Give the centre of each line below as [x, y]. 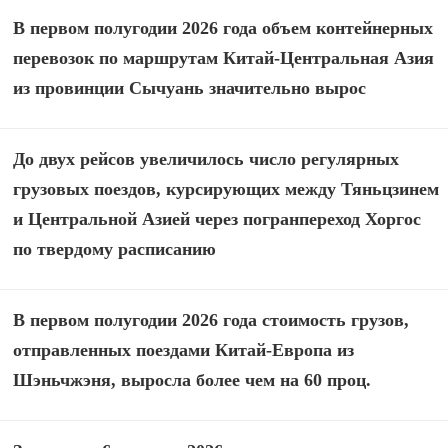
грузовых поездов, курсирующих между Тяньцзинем [226, 189]
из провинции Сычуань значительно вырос [190, 88]
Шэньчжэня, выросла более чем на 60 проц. [192, 380]
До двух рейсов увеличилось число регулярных [206, 159]
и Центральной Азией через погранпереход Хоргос [217, 219]
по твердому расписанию [115, 249]
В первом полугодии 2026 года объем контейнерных [223, 28]
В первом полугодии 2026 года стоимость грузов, [211, 320]
